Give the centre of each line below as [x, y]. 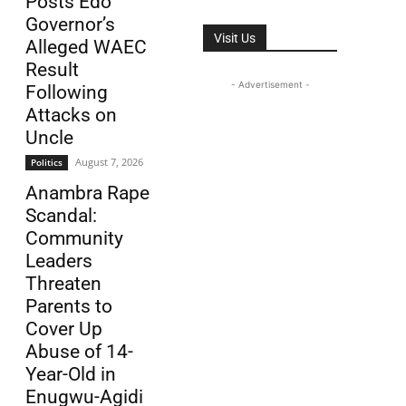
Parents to [69, 307]
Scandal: [61, 216]
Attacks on [71, 116]
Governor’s [70, 25]
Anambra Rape [87, 193]
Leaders [59, 261]
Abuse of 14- [79, 352]
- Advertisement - [270, 85]
